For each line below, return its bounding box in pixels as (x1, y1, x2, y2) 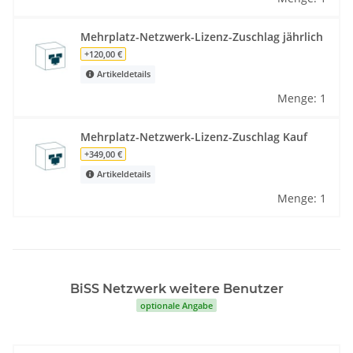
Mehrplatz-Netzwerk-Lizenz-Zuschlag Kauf (80, 128, 307, 144)
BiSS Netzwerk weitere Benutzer (69, 281, 284, 296)
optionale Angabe (140, 299, 213, 311)
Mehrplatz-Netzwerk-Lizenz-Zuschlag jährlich (80, 28, 323, 44)
